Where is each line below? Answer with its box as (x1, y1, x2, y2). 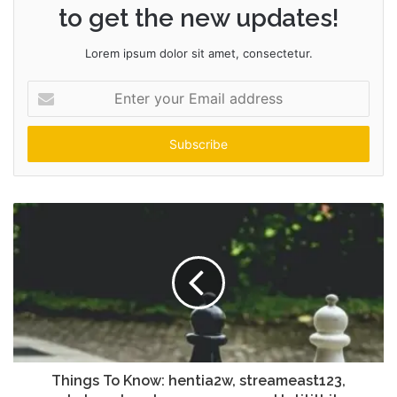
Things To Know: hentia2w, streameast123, (51, 371, 346, 389)
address (27, 136, 71, 152)
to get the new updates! (58, 3, 339, 33)
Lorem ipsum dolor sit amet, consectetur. (84, 45, 313, 60)
